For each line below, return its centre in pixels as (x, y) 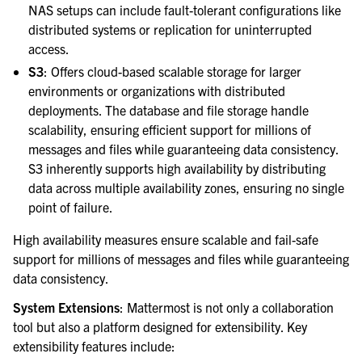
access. (49, 49)
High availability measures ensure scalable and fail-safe (166, 240)
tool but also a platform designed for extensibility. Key (160, 327)
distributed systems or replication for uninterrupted (170, 29)
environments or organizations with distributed (157, 91)
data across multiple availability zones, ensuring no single (187, 188)
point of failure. (71, 207)
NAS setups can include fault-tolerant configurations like (185, 10)
